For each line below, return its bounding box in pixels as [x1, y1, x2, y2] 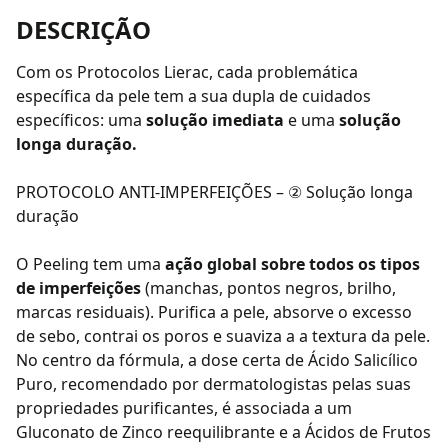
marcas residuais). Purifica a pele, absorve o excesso [16, 301, 412, 323]
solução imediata [146, 109, 284, 131]
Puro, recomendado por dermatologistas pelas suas [16, 373, 411, 395]
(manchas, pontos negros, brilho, [141, 277, 396, 299]
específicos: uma [16, 109, 146, 131]
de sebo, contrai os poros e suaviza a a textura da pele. [16, 325, 430, 347]
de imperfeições [16, 277, 141, 299]
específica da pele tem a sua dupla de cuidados [16, 85, 371, 107]
